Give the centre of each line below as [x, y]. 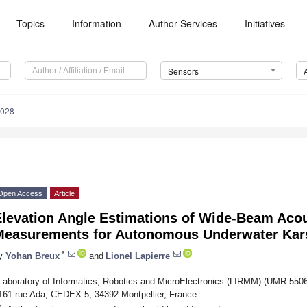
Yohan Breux [33, 256]
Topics [31, 23]
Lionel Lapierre [138, 256]
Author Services [183, 23]
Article [64, 194]
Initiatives [265, 23]
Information [97, 23]
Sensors [183, 71]
